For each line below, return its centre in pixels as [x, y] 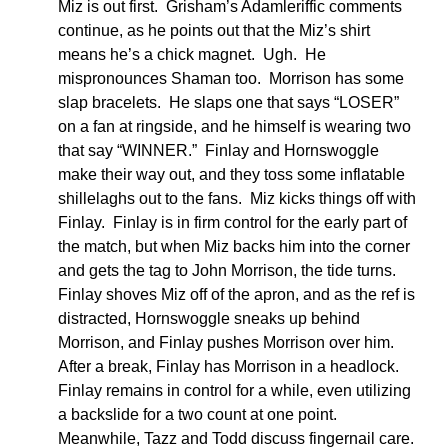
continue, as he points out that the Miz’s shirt [214, 30]
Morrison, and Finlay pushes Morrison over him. [228, 342]
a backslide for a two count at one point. [199, 414]
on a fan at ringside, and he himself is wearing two [234, 126]
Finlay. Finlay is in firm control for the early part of [232, 222]
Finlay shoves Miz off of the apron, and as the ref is [236, 294]
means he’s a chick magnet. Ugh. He [192, 54]
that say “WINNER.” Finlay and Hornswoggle [218, 150]
